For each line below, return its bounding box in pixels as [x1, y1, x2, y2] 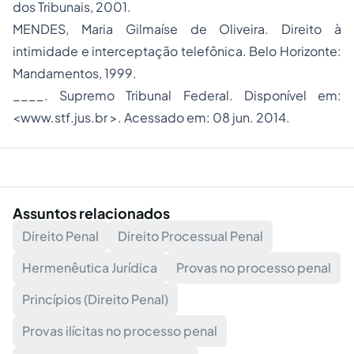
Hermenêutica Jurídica [22, 259, 157, 276]
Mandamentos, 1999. [13, 65, 137, 81]
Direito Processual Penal [118, 228, 263, 244]
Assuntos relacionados [13, 204, 170, 222]
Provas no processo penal [176, 259, 331, 276]
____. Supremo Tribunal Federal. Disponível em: [13, 87, 341, 104]
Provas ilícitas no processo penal [22, 322, 217, 339]
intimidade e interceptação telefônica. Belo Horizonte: [13, 43, 341, 59]
